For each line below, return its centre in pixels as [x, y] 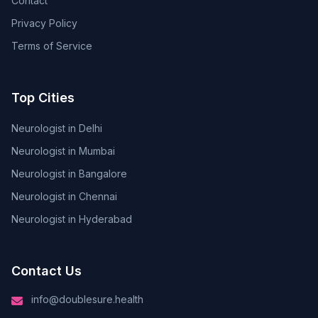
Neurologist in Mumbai [63, 151]
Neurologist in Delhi [57, 128]
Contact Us [46, 271]
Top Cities [43, 98]
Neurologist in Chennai [64, 196]
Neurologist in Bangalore [69, 174]
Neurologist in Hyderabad [72, 219]
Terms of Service [52, 46]
